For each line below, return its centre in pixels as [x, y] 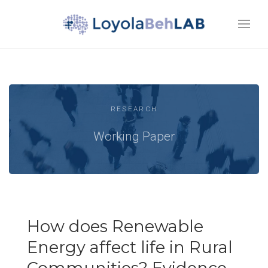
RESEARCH [134, 109]
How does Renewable [115, 226]
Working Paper [134, 136]
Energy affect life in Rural [130, 247]
